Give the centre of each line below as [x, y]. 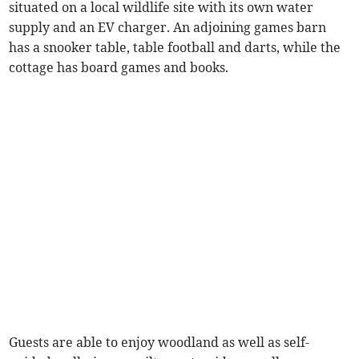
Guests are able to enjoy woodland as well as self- [159, 342]
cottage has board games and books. [119, 67]
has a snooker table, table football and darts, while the [175, 47]
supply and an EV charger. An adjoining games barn [168, 27]
